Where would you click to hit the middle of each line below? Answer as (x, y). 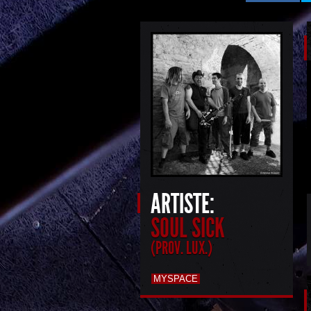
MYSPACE (176, 279)
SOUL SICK (188, 228)
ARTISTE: (183, 204)
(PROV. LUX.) (182, 247)
